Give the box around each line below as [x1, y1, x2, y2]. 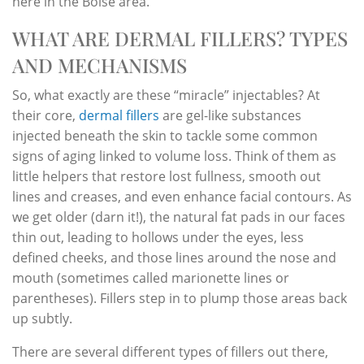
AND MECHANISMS [12, 51, 187, 78]
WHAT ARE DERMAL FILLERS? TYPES [12, 24, 348, 51]
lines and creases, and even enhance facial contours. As [12, 187, 352, 206]
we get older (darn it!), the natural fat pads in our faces [12, 207, 345, 226]
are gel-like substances [159, 106, 301, 124]
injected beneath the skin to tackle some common [12, 126, 318, 145]
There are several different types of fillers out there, [12, 342, 328, 361]
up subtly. [12, 309, 72, 327]
